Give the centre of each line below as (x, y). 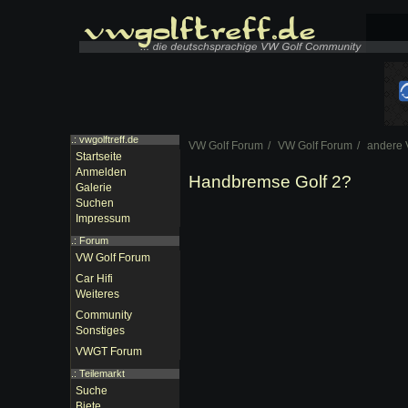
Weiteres (97, 294)
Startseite (99, 157)
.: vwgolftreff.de (105, 139)
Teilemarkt (102, 373)
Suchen (95, 203)
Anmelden (101, 172)
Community (104, 315)
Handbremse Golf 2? (270, 182)
